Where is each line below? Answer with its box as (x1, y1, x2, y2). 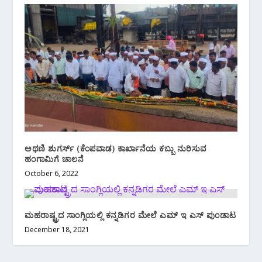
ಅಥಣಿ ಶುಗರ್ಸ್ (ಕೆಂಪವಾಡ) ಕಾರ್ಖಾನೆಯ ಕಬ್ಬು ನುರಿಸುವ (25, 142, 207, 154)
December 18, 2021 (25, 224, 90, 235)
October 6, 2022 (25, 168, 79, 178)
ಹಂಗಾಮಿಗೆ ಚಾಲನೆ (25, 153, 84, 164)
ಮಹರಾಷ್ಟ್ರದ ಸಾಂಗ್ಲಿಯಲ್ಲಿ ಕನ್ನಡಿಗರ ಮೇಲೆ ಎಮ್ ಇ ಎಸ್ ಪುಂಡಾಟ (25, 209, 236, 220)
